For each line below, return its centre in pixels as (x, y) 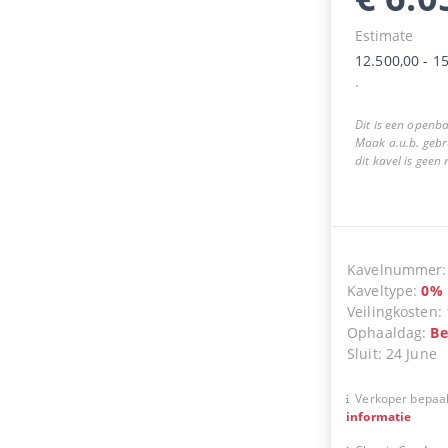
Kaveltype (380, 290)
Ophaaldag (384, 332)
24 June (411, 353)
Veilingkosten (392, 311)
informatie (378, 416)
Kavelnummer (394, 269)
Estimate (383, 35)
